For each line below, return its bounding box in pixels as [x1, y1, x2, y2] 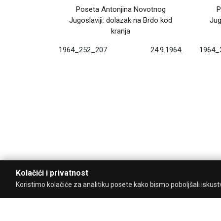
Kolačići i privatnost [16, 168, 88, 178]
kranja [111, 27, 130, 36]
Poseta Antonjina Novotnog [75, 5, 166, 14]
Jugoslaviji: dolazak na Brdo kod [69, 16, 172, 25]
